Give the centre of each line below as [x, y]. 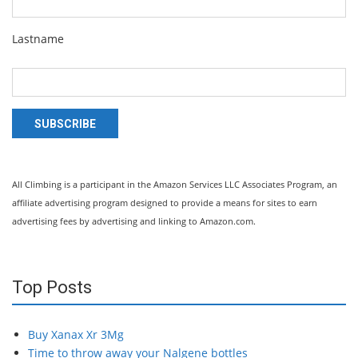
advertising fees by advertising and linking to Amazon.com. [134, 221]
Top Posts [52, 287]
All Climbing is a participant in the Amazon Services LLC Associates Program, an [175, 184]
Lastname [38, 39]
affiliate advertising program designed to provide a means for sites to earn [165, 203]
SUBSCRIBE [65, 124]
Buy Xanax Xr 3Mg [76, 334]
